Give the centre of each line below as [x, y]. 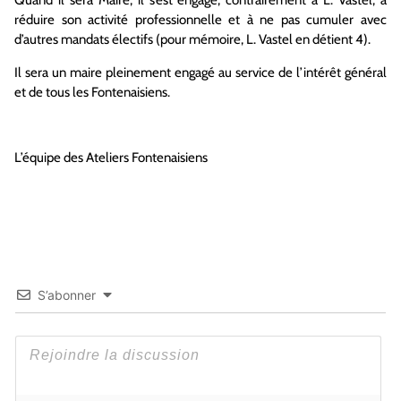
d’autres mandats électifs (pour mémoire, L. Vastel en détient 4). [192, 40]
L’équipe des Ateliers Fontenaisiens [111, 157]
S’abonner [67, 295]
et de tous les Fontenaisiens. [92, 92]
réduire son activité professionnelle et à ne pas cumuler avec [200, 20]
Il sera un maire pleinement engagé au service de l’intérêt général [200, 72]
